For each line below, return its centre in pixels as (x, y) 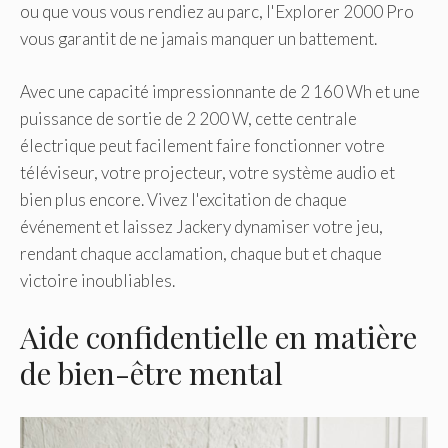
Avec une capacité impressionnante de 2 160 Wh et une (220, 91)
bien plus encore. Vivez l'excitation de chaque (183, 199)
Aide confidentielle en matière (218, 337)
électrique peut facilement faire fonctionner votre (202, 145)
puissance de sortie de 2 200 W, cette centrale (188, 118)
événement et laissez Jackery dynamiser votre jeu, (201, 226)
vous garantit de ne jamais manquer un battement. (198, 39)
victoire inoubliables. (97, 280)
